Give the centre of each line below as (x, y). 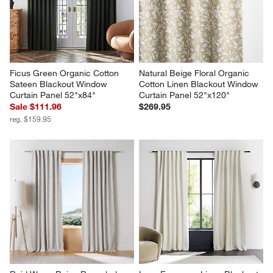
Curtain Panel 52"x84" (53, 95)
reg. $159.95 (31, 119)
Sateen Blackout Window (60, 84)
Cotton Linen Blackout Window (200, 84)
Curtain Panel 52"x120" (184, 95)
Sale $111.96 (36, 107)
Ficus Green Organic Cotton (66, 73)
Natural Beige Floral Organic (195, 73)
